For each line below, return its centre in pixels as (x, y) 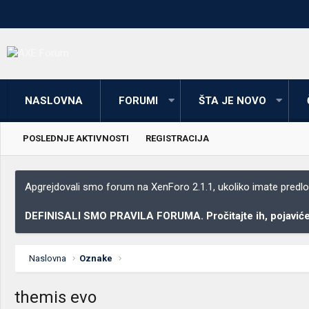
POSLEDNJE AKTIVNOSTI (76, 138)
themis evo (56, 297)
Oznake (96, 258)
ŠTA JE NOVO (232, 100)
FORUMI (138, 100)
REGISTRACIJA (177, 138)
